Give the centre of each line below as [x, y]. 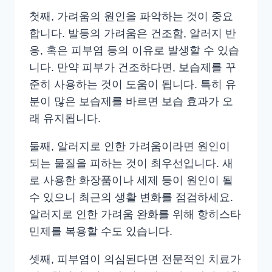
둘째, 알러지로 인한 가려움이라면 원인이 [130, 147]
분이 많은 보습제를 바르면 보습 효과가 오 [131, 102]
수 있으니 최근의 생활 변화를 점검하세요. [131, 198]
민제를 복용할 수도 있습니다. [101, 232]
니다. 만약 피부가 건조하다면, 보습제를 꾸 [133, 68]
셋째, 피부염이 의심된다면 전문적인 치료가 [135, 260]
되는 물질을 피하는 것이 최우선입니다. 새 [131, 164]
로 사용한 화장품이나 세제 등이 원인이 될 [131, 181]
